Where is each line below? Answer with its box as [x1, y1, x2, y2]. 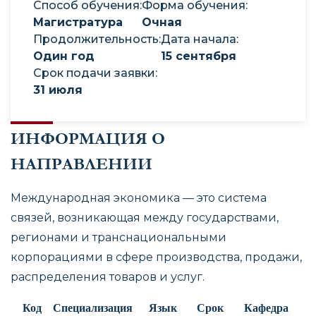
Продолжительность [33, 32, 159, 46]
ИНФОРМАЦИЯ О [11, 129, 165, 149]
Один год [33, 49, 95, 63]
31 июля [33, 83, 83, 97]
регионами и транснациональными [11, 231, 226, 245]
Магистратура [33, 16, 123, 29]
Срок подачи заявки [33, 66, 155, 80]
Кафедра [244, 302, 288, 315]
